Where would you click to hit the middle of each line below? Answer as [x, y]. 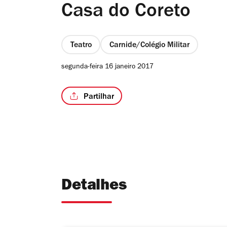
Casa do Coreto [126, 13]
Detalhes [94, 187]
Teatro [81, 45]
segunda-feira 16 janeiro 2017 [107, 68]
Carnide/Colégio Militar [149, 45]
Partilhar [99, 97]
